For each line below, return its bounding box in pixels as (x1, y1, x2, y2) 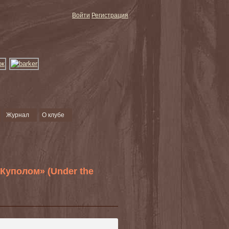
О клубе (42, 111, 64, 119)
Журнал (6, 111, 29, 119)
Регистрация (91, 12, 128, 19)
